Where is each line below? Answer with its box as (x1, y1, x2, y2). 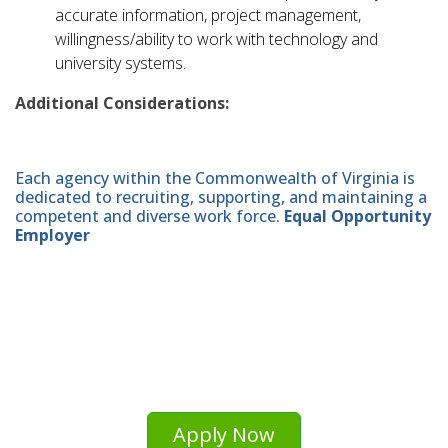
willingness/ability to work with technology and (55, 27, 378, 50)
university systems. (55, 51, 186, 74)
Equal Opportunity (284, 205, 431, 228)
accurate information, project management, (55, 3, 361, 26)
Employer (15, 224, 90, 247)
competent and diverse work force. (15, 205, 284, 228)
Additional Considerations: (15, 91, 229, 114)
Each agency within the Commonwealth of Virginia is (15, 167, 415, 190)
